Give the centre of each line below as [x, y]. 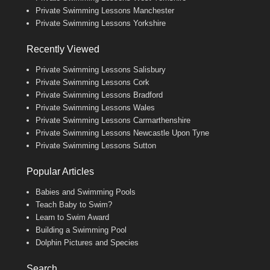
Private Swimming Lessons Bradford [99, 95]
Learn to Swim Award [72, 217]
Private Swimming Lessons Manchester [105, 10]
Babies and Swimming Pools [86, 192]
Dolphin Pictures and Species [87, 242]
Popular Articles [60, 171]
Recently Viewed [63, 49]
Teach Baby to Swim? [74, 204]
